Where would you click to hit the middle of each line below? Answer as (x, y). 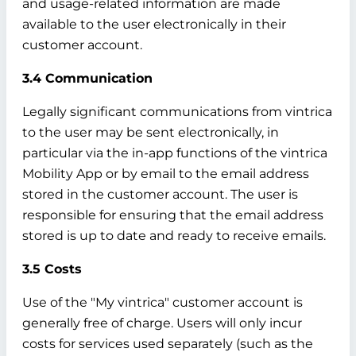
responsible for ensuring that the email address (173, 215)
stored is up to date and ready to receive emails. (174, 236)
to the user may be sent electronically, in (151, 132)
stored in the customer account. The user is (160, 194)
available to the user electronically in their (154, 24)
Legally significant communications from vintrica (177, 112)
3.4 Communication (87, 78)
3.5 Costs (52, 269)
